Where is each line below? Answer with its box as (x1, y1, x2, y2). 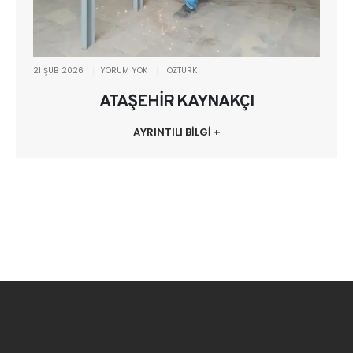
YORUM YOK (100, 64, 148, 76)
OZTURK (167, 64, 198, 76)
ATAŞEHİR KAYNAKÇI (98, 91, 255, 113)
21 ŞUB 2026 (33, 64, 84, 76)
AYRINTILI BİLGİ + (132, 124, 221, 140)
